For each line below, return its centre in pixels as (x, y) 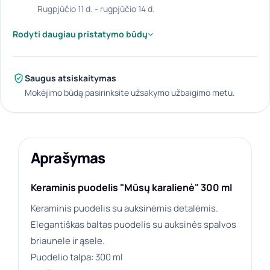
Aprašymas (68, 158)
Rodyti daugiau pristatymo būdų (80, 34)
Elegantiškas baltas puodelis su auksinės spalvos (133, 225)
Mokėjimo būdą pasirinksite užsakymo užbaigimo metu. (130, 93)
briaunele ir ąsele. (68, 241)
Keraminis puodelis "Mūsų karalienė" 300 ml (131, 188)
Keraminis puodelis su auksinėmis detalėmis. (124, 209)
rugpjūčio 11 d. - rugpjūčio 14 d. (99, 9)
